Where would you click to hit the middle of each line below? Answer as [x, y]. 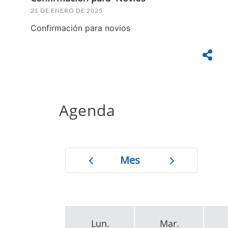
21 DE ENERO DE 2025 [66, 10]
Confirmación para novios [80, 28]
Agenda [87, 110]
